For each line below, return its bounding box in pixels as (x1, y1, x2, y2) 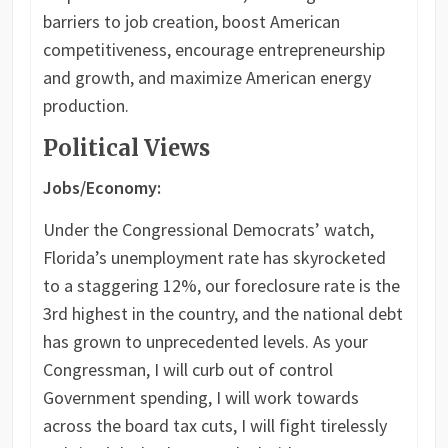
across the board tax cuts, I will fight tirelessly (42, 414, 387, 438)
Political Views (42, 134, 210, 163)
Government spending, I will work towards (42, 386, 359, 410)
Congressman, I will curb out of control (42, 358, 333, 382)
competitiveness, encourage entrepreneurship (42, 38, 385, 62)
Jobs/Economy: (42, 176, 161, 200)
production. (42, 94, 129, 118)
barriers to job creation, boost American (42, 10, 340, 34)
